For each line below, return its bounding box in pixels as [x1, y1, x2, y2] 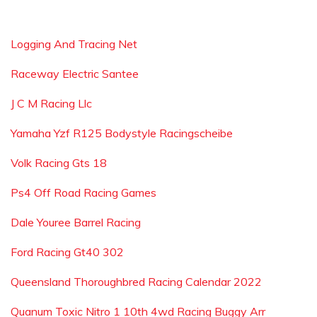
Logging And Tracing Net [11, 37, 137, 51]
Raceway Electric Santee [11, 67, 139, 81]
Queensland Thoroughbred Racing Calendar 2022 [11, 275, 262, 289]
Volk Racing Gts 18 [11, 156, 107, 170]
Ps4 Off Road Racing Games [11, 185, 156, 200]
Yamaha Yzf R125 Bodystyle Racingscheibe [11, 126, 233, 140]
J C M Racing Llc [11, 96, 92, 110]
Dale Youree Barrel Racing [11, 215, 141, 229]
